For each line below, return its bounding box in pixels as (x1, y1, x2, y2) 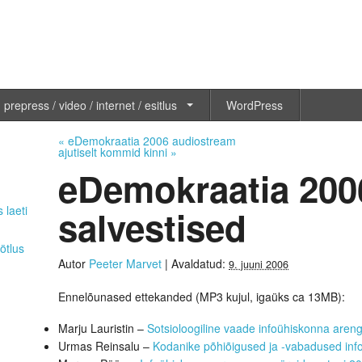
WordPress (226, 97, 283, 113)
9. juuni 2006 (229, 257, 289, 271)
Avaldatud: (171, 255, 229, 271)
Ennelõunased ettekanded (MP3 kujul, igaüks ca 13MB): (58, 288, 346, 305)
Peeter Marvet (89, 255, 162, 271)
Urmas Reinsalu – (58, 337, 154, 354)
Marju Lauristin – (58, 319, 148, 336)
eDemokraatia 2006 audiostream (65, 133, 237, 149)
